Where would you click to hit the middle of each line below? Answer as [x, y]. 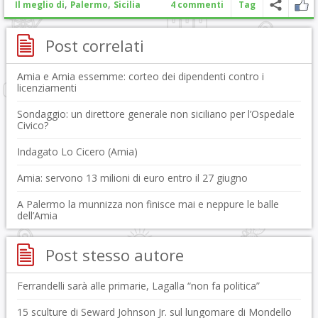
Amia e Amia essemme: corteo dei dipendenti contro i [140, 76]
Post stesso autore [114, 255]
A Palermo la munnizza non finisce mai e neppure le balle [148, 204]
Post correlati [94, 45]
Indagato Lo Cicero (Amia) [77, 152]
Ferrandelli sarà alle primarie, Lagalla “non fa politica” [138, 286]
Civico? [32, 125]
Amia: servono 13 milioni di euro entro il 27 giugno [132, 178]
